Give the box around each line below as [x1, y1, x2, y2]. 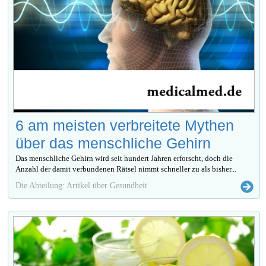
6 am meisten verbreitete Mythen [15, 116, 235, 134]
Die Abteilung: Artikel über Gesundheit [15, 180, 148, 190]
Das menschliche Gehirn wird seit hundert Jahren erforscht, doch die [15, 153, 233, 163]
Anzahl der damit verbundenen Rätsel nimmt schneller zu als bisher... [15, 164, 237, 173]
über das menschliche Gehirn [15, 134, 211, 151]
